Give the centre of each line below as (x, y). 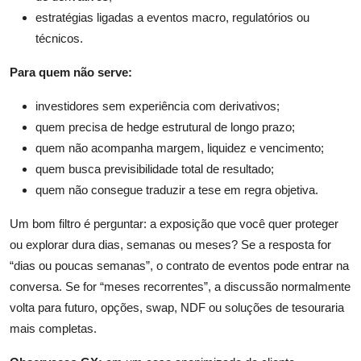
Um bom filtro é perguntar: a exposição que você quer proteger (174, 224)
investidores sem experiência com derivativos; (158, 106)
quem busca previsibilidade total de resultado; (155, 169)
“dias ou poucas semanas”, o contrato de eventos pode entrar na (179, 266)
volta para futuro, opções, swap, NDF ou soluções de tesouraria (177, 308)
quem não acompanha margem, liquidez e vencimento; (180, 148)
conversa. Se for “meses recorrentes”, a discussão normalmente (180, 287)
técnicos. (59, 39)
